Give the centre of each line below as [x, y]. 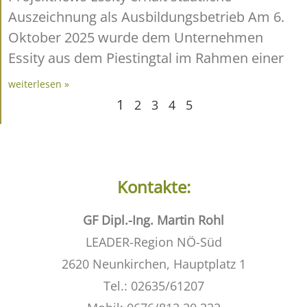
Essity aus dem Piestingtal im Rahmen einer [146, 58]
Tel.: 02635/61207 [153, 285]
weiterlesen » [39, 84]
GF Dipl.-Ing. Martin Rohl [153, 220]
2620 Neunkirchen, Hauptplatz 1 [153, 263]
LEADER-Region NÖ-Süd [153, 242]
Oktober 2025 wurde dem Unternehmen [136, 37]
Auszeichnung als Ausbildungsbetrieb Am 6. [146, 16]
